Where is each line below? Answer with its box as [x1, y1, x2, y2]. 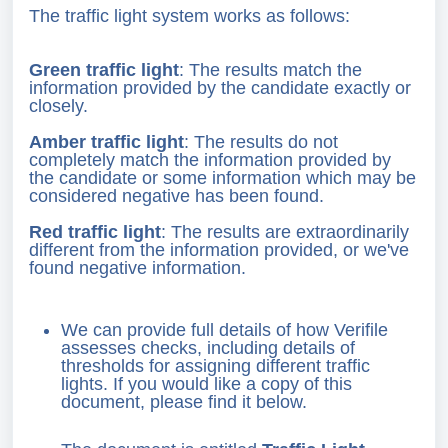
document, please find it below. [61, 391, 307, 412]
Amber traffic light [29, 131, 184, 152]
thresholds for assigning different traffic [61, 355, 370, 376]
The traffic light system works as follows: [29, 5, 350, 26]
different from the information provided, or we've [29, 239, 409, 260]
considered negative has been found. [29, 185, 324, 206]
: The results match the [179, 59, 362, 80]
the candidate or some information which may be [29, 167, 416, 188]
